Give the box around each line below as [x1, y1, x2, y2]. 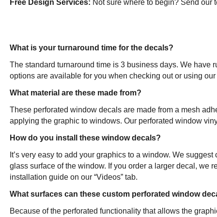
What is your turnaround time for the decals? [10, 44, 173, 52]
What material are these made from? [10, 89, 141, 97]
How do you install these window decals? [10, 134, 161, 142]
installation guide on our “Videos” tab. [10, 173, 138, 181]
